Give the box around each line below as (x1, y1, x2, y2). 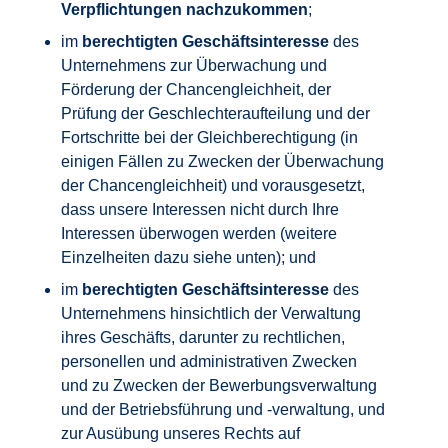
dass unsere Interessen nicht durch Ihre (61, 201, 340, 218)
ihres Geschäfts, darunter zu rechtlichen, (61, 329, 346, 346)
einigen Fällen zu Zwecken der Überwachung (61, 153, 385, 170)
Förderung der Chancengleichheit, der (61, 81, 332, 98)
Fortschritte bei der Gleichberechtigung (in (61, 129, 359, 146)
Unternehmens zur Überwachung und (61, 57, 328, 74)
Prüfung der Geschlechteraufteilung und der (61, 105, 371, 122)
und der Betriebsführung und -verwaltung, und (61, 401, 386, 418)
